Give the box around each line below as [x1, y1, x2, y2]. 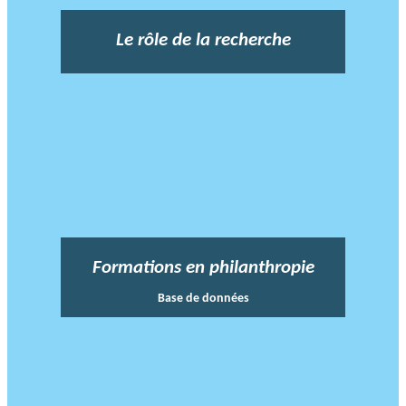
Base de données [157, 292, 249, 306]
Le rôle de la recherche [115, 31, 291, 51]
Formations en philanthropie [92, 258, 314, 278]
